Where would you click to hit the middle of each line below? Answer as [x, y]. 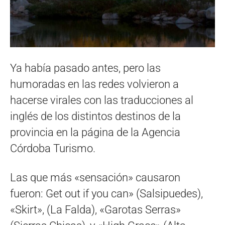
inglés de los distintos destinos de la [95, 116]
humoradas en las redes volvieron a [94, 84]
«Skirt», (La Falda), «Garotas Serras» [95, 209]
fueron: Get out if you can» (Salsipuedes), [106, 193]
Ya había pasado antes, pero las [85, 68]
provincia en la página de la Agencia [95, 132]
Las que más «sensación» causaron [95, 177]
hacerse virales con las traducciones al [102, 100]
